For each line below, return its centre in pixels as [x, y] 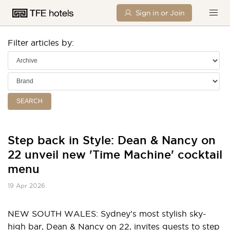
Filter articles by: [41, 43]
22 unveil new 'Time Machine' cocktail [115, 155]
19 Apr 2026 [26, 186]
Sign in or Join [160, 13]
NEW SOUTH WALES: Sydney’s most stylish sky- [107, 214]
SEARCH [30, 101]
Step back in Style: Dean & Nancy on [112, 140]
